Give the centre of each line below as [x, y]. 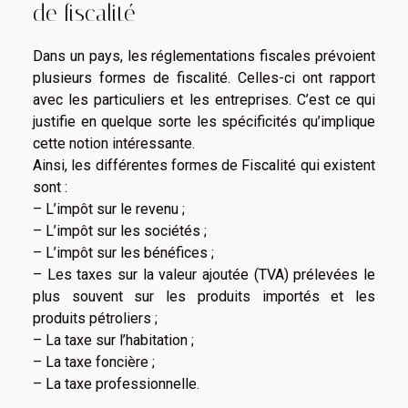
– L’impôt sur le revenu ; [109, 209]
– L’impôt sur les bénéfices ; [123, 252]
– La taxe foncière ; [94, 362]
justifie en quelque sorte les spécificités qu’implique [204, 121]
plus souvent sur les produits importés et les [204, 296]
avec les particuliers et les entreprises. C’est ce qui [204, 99]
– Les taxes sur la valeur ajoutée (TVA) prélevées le [204, 274]
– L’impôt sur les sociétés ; [120, 230]
